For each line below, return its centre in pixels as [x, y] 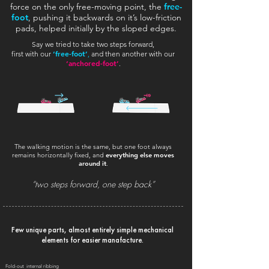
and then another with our [133, 54]
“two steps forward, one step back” [93, 184]
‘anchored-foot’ [92, 63]
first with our [32, 54]
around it [92, 163]
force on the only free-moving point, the [87, 7]
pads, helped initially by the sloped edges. [96, 28]
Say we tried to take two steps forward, [93, 44]
